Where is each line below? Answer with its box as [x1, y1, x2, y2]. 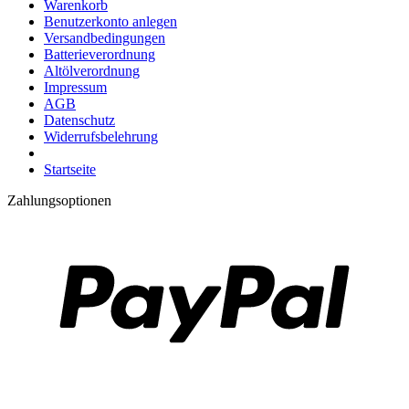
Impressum [44, 79, 107, 96]
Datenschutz [44, 112, 115, 129]
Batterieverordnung [44, 47, 155, 63]
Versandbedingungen [44, 30, 165, 47]
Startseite [44, 162, 96, 178]
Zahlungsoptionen [7, 193, 111, 209]
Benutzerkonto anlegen [44, 14, 177, 30]
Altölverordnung [44, 63, 140, 79]
